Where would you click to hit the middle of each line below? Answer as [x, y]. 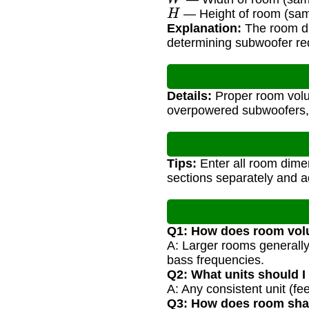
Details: [189, 96]
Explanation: [204, 29]
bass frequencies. [216, 260]
